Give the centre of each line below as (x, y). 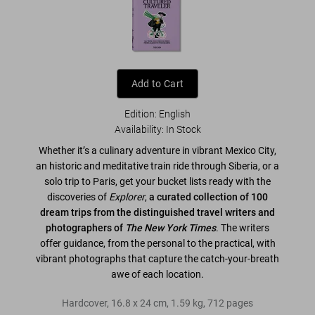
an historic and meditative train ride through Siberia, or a (157, 166)
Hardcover (84, 303)
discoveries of (78, 197)
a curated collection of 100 (207, 197)
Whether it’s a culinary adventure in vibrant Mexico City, (157, 150)
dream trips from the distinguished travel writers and (157, 212)
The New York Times (171, 227)
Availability (138, 129)
